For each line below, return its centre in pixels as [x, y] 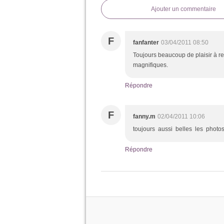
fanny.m [144, 116]
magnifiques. [150, 65]
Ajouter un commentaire [183, 9]
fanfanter [146, 42]
